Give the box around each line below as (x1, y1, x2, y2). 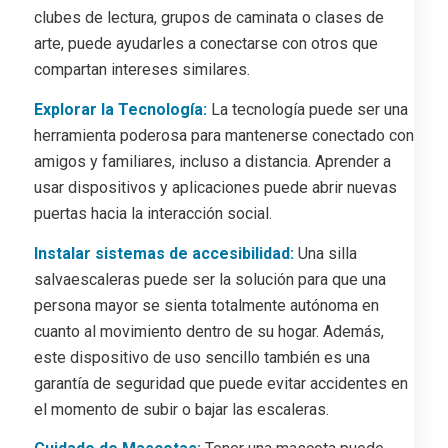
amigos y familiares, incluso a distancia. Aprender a (33, 151, 391, 171)
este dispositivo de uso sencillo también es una (33, 347, 370, 367)
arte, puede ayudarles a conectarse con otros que (33, 34, 378, 54)
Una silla (293, 243, 357, 263)
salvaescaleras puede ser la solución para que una (33, 269, 386, 289)
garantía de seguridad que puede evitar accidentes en (33, 373, 408, 393)
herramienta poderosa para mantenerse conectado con (33, 125, 414, 145)
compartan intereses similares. (33, 60, 250, 80)
